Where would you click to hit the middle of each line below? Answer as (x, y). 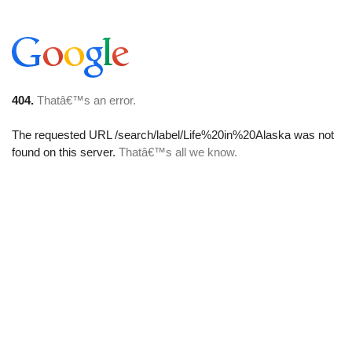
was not (312, 135)
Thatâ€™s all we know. (178, 152)
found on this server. (65, 152)
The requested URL (63, 135)
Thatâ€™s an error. (86, 100)
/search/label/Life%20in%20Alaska (203, 135)
